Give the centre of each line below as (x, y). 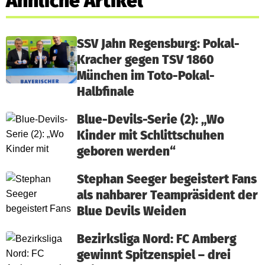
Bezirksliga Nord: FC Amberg (157, 240)
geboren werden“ (126, 152)
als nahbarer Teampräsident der (167, 196)
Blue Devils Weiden (132, 212)
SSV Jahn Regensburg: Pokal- (158, 44)
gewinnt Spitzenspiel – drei (154, 256)
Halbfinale (106, 92)
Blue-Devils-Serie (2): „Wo (151, 120)
